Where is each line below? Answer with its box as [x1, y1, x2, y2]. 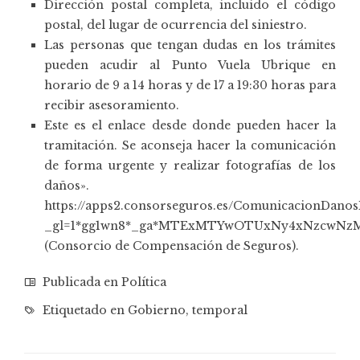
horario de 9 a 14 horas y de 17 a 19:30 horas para [44, 77, 336, 92]
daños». [44, 178, 89, 193]
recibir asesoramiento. [44, 97, 179, 112]
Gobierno [128, 302, 186, 317]
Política [121, 274, 166, 289]
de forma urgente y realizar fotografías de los [44, 157, 336, 173]
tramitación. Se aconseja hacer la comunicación [44, 137, 336, 153]
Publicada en [39, 274, 121, 289]
